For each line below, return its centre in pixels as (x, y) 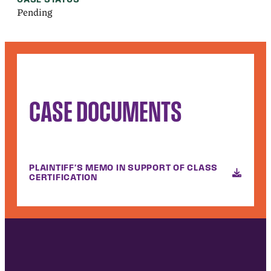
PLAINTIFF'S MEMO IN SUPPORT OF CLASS (123, 168)
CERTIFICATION (63, 177)
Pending (35, 12)
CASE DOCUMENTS (106, 111)
